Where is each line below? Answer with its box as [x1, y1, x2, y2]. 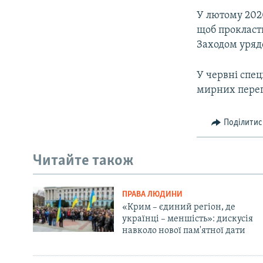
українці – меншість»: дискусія [122, 214, 253, 224]
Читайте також [33, 153, 134, 170]
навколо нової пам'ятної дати [122, 225, 245, 235]
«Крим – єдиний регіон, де [122, 202, 235, 212]
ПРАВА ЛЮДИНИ [122, 190, 183, 199]
